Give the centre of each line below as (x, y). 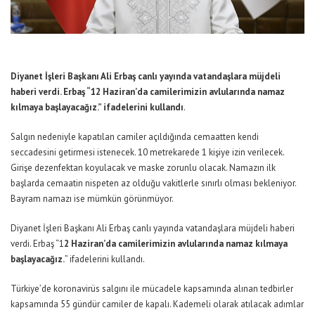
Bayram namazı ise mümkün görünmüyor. (92, 199)
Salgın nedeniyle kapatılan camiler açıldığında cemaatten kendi (135, 137)
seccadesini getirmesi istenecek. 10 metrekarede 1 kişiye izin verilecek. (147, 152)
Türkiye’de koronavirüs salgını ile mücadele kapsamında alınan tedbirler (152, 289)
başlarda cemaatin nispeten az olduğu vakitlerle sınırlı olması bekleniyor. (153, 183)
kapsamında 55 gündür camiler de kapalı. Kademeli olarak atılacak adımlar (157, 304)
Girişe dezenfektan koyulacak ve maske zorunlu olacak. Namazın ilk (143, 168)
